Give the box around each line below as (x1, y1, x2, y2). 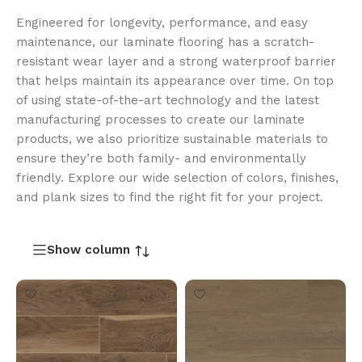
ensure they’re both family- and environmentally (16, 151, 306, 166)
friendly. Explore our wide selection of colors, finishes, (16, 170, 339, 185)
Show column (47, 242, 130, 257)
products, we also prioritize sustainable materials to (16, 132, 328, 146)
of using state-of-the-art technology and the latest (16, 93, 319, 107)
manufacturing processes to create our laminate (16, 112, 305, 127)
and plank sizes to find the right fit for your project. (16, 190, 323, 204)
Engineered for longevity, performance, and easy (16, 15, 308, 30)
